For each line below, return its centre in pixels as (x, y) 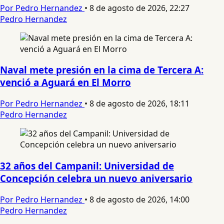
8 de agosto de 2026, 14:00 (139, 199)
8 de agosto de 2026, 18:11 (139, 104)
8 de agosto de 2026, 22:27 (139, 8)
